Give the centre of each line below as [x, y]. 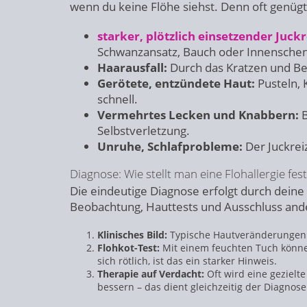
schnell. [118, 99]
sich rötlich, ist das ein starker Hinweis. [187, 261]
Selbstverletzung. [144, 131]
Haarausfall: [132, 67]
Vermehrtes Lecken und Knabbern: [198, 115]
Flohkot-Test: [128, 248]
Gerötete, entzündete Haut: [176, 83]
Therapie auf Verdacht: [151, 274]
